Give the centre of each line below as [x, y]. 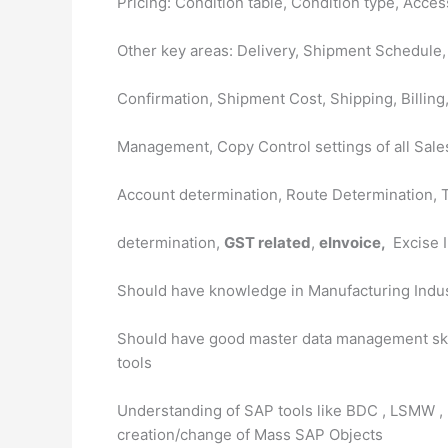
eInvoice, [354, 242]
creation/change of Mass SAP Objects [250, 434]
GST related [267, 242]
